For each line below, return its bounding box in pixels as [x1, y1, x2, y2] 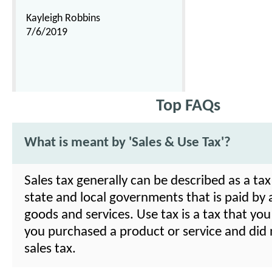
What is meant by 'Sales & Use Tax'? [24, 136, 231, 150]
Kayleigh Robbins [26, 13, 100, 24]
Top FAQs [156, 98, 220, 115]
